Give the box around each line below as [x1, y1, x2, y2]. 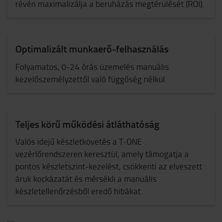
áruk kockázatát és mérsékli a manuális [15, 173, 157, 184]
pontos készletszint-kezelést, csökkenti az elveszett [15, 161, 202, 172]
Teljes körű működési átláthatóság [15, 116, 160, 131]
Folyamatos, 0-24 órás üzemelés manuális [15, 60, 169, 72]
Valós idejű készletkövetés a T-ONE [15, 136, 142, 147]
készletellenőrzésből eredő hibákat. [15, 185, 143, 197]
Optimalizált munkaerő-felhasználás [15, 42, 168, 55]
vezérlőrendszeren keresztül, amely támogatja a [15, 148, 189, 160]
